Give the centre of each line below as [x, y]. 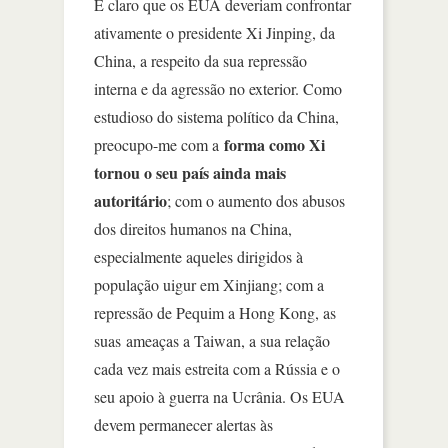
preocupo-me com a [156, 144]
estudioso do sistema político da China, [216, 116]
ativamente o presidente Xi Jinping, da [214, 32]
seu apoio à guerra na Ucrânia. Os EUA [219, 396]
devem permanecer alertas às [183, 424]
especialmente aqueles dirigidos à [198, 256]
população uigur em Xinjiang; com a [209, 284]
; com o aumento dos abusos [256, 200]
